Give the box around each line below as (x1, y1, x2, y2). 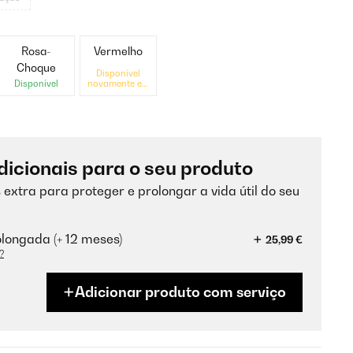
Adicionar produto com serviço (75, 284, 286, 300)
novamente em (87, 78, 150, 89)
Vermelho (94, 44, 143, 58)
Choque (16, 61, 56, 74)
